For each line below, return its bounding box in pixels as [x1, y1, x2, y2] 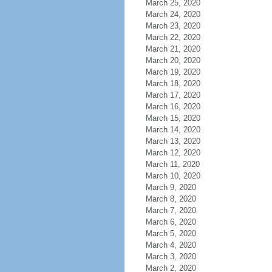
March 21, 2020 [145, 44, 200, 53]
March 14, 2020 [145, 125, 200, 134]
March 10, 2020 [145, 171, 200, 180]
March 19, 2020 [145, 67, 200, 76]
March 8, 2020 [145, 194, 196, 203]
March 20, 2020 [145, 56, 200, 65]
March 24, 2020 [145, 10, 200, 19]
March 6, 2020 [145, 217, 196, 226]
